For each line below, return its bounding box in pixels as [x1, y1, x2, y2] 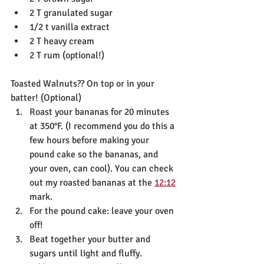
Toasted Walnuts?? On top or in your [11, 77, 157, 90]
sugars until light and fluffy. [29, 247, 144, 259]
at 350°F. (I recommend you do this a [29, 120, 177, 132]
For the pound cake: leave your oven [29, 204, 176, 217]
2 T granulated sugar [29, 6, 113, 19]
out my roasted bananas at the [29, 176, 154, 189]
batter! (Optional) [11, 91, 81, 104]
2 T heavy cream [29, 35, 94, 47]
